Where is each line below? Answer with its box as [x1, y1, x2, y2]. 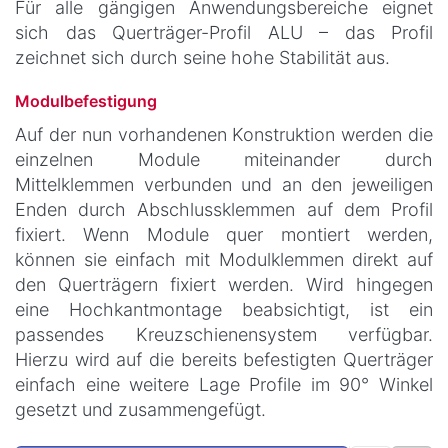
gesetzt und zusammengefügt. [15, 399, 266, 421]
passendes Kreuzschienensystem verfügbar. [15, 324, 433, 346]
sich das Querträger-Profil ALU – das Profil [15, 22, 433, 44]
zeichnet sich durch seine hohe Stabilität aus [15, 47, 385, 69]
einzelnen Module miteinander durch [15, 149, 433, 171]
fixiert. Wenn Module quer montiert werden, [15, 224, 433, 246]
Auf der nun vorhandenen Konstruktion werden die [15, 124, 433, 146]
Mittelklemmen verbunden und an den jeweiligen [15, 174, 433, 196]
